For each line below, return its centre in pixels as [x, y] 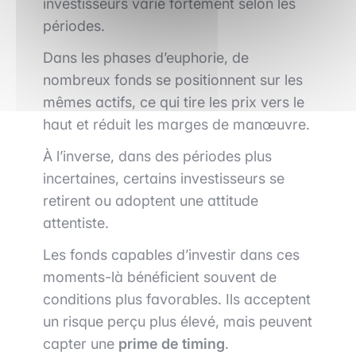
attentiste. [76, 223]
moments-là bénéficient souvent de [160, 277]
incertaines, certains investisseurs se [164, 179]
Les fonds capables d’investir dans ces [171, 255]
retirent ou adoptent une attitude [151, 201]
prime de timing [172, 344]
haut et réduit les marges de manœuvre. [176, 125]
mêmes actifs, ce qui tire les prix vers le [174, 103]
